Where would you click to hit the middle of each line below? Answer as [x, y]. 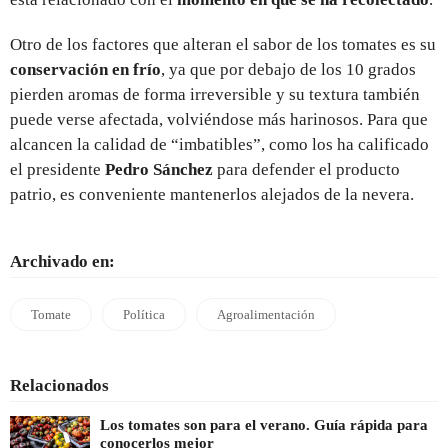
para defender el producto [306, 169]
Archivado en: [62, 261]
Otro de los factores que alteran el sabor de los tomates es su [223, 44]
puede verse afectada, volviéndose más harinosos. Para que [219, 119]
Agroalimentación [266, 314]
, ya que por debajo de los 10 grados [288, 69]
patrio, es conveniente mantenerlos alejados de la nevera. [212, 194]
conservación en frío [85, 69]
